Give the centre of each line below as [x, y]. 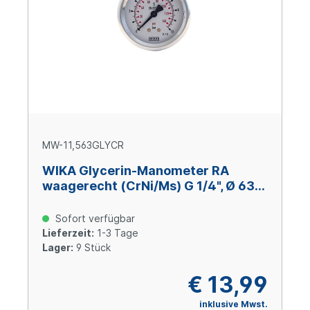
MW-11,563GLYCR [83, 145]
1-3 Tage [116, 233]
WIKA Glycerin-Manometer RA [136, 171]
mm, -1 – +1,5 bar [93, 201]
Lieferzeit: [68, 233]
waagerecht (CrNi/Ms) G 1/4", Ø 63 [148, 186]
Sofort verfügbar [94, 219]
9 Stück [92, 248]
